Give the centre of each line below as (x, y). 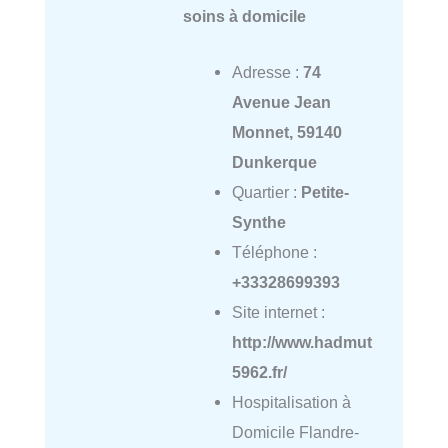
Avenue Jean (281, 101)
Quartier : (266, 191)
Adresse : (267, 71)
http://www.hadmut (301, 341)
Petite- (324, 191)
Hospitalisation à (291, 401)
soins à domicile (244, 15)
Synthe (258, 221)
